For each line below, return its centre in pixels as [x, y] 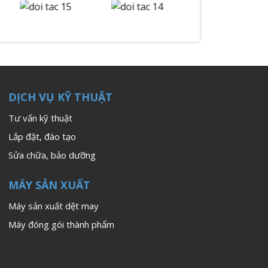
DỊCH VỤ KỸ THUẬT [60, 97]
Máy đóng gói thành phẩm [61, 225]
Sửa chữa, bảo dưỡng [52, 155]
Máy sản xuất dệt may [53, 206]
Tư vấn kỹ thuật [40, 118]
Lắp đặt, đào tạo [42, 137]
